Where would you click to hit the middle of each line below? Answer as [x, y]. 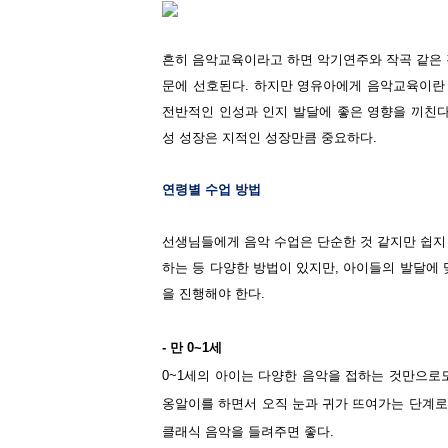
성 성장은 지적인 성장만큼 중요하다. [269, 138]
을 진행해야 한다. [213, 294]
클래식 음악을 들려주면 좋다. [248, 432]
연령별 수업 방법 [211, 190]
